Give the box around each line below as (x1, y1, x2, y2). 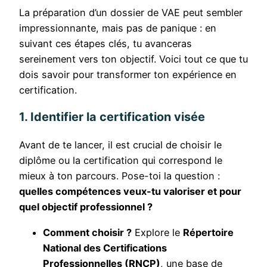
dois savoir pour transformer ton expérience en (19, 68, 237, 80)
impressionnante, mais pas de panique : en (19, 21, 216, 34)
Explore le (132, 226, 183, 238)
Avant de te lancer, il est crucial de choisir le (19, 139, 222, 151)
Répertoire (183, 226, 234, 238)
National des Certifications (43, 241, 167, 254)
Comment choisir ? (43, 226, 132, 238)
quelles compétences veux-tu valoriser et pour (19, 185, 241, 198)
